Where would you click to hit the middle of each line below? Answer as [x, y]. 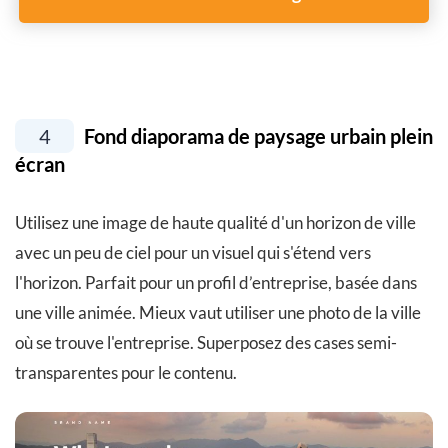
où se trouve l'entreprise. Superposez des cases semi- [206, 343]
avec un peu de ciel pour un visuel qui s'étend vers [193, 253]
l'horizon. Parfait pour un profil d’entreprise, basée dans [216, 283]
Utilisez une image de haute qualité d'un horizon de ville [215, 223]
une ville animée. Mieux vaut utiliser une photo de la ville [218, 313]
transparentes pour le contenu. [126, 373]
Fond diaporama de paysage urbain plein [256, 136]
